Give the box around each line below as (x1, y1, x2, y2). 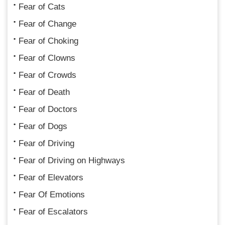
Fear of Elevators (19, 172, 83, 182)
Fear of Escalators (19, 206, 88, 216)
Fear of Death (19, 87, 70, 97)
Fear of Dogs (19, 121, 67, 131)
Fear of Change (19, 19, 76, 29)
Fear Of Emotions (19, 189, 85, 199)
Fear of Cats (19, 2, 65, 12)
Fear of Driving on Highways (19, 155, 125, 165)
